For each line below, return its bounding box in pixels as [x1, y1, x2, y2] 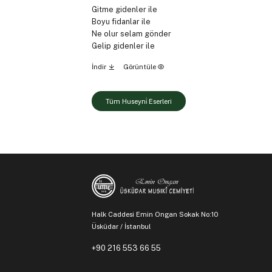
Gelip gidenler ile [91, 41, 155, 50]
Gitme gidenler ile [91, 4, 157, 14]
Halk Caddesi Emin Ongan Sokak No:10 [91, 209, 220, 219]
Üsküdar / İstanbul [91, 222, 151, 231]
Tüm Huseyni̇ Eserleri [105, 97, 172, 106]
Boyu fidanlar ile [91, 16, 151, 26]
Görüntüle [123, 62, 158, 71]
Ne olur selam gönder [91, 29, 171, 38]
